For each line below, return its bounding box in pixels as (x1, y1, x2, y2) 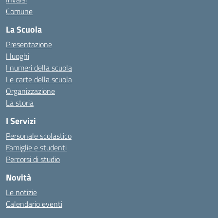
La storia (6, 97, 34, 109)
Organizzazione (6, 85, 55, 97)
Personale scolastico (6, 130, 72, 142)
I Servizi (6, 114, 36, 127)
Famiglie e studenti (6, 142, 67, 153)
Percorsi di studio (6, 153, 60, 165)
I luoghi (6, 50, 29, 62)
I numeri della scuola (6, 62, 72, 73)
